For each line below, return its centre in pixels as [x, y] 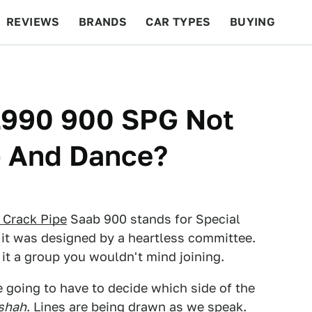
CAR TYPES [178, 22]
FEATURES [262, 67]
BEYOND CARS [56, 67]
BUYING [252, 22]
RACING [139, 67]
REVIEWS [33, 22]
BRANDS [103, 22]
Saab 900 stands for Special [154, 219]
